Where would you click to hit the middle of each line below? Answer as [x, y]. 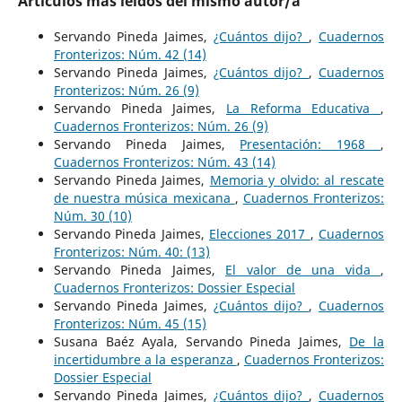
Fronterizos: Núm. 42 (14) [130, 54]
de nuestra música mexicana [144, 197]
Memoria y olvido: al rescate [297, 179]
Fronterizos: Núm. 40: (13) [131, 251]
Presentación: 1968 [310, 144]
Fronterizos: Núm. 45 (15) [130, 323]
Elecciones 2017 [260, 233]
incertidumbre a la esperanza [145, 359]
